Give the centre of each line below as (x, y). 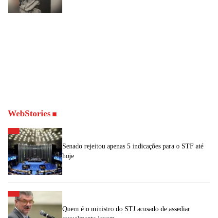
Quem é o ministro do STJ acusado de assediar (126, 209)
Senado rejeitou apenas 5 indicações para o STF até (133, 146)
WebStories (29, 113)
